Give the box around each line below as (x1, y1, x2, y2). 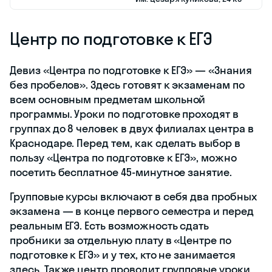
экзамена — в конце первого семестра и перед (10, 203, 254, 218)
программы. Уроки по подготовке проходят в (10, 106, 239, 121)
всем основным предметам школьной (10, 92, 206, 106)
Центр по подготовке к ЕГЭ (10, 27, 212, 49)
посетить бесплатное (10, 165, 121, 179)
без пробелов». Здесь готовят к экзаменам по (10, 77, 245, 92)
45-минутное (121, 165, 186, 179)
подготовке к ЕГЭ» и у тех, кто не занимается (10, 247, 236, 262)
